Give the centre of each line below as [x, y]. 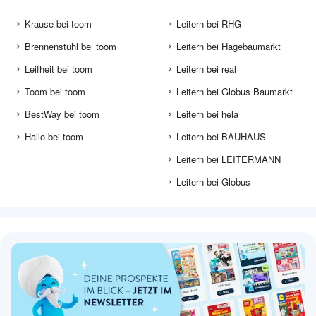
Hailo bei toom [54, 137]
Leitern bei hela [207, 114]
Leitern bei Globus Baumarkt [235, 92]
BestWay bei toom [62, 114]
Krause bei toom [58, 24]
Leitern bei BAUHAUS [221, 137]
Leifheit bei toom [59, 69]
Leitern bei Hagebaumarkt [229, 47]
